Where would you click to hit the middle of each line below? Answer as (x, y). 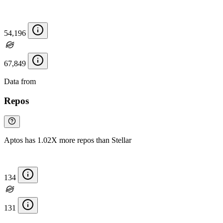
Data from (21, 82)
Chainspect (55, 82)
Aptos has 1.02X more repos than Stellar (68, 140)
